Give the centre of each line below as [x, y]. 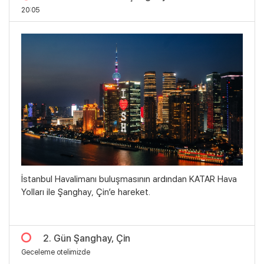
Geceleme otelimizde [56, 253]
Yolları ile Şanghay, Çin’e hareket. [86, 192]
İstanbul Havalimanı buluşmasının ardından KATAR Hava [129, 179]
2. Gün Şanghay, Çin [87, 239]
